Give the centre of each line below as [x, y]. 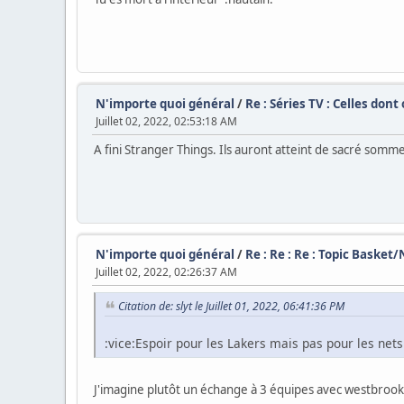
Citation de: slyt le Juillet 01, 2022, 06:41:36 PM [231, 307]
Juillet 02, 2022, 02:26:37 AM [166, 272]
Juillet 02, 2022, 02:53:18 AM [166, 122]
